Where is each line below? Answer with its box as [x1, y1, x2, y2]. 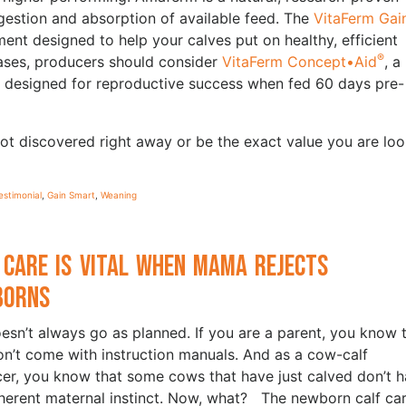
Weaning [101, 188, 137, 200]
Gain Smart [47, 188, 95, 200]
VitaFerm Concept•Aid [222, 52, 377, 71]
